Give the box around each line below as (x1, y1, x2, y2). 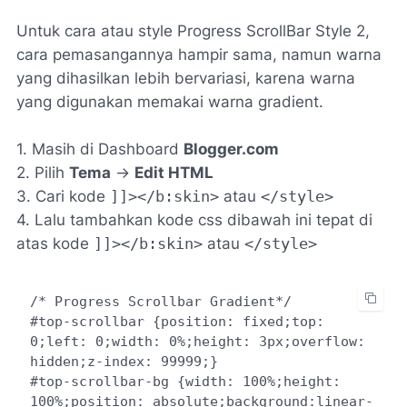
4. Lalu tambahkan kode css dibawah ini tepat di (16, 211, 372, 230)
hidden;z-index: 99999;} (29, 352, 218, 369)
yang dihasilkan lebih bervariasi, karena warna (16, 69, 355, 88)
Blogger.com (184, 140, 279, 159)
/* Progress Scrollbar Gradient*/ (29, 293, 292, 309)
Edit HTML (134, 164, 213, 183)
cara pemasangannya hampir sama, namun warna (16, 45, 382, 65)
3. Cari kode (16, 187, 110, 206)
